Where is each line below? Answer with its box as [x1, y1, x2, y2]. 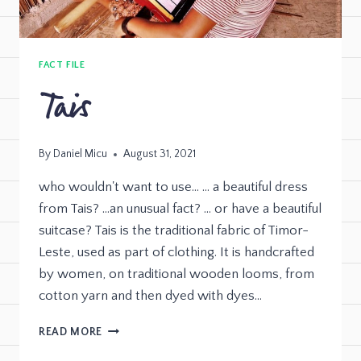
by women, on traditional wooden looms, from [39, 267, 314, 282]
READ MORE [39, 326, 103, 339]
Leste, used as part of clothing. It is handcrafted [39, 245, 314, 260]
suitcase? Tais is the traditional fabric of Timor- [39, 223, 309, 239]
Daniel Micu [53, 147, 108, 161]
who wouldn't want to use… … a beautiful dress [39, 180, 308, 195]
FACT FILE [39, 59, 85, 70]
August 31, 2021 [123, 147, 197, 161]
